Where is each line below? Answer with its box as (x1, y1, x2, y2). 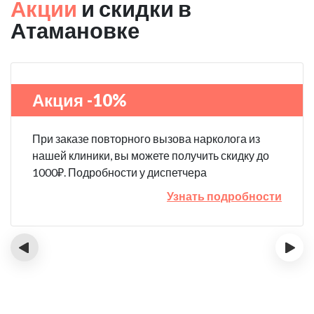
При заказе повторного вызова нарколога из (32, 132, 260, 145)
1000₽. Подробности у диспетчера (32, 165, 207, 179)
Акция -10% (32, 90, 126, 110)
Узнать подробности (167, 189, 282, 203)
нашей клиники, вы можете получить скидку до (32, 149, 269, 162)
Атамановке (11, 17, 139, 43)
